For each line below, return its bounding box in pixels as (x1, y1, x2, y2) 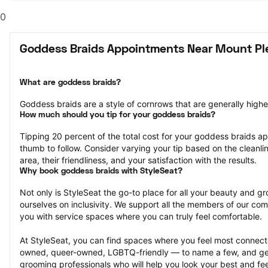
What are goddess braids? (20, 79, 121, 87)
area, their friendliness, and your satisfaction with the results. (20, 155, 257, 165)
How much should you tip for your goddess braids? (20, 111, 215, 119)
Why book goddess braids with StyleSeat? (20, 167, 182, 175)
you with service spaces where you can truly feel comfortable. (20, 211, 262, 221)
